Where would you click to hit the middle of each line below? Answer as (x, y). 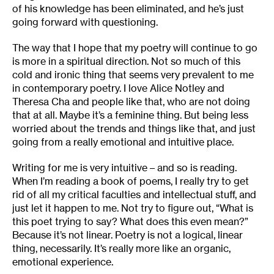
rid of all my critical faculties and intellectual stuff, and (134, 195)
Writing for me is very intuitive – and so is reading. (124, 168)
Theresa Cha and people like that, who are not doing (131, 102)
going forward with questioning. (85, 22)
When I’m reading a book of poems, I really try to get (131, 181)
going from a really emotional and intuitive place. (123, 142)
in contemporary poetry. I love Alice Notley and (118, 88)
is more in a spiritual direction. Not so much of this (126, 61)
